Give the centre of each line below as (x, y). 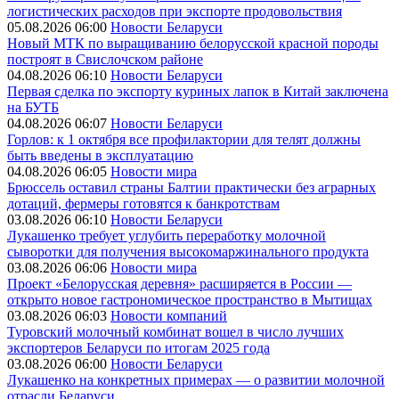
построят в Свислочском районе (105, 59)
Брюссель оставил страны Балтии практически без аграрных (191, 187)
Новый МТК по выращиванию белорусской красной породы (193, 43)
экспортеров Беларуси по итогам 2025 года (138, 348)
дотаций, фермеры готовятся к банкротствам (143, 204)
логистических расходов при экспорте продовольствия (175, 11)
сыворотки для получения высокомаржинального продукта (188, 252)
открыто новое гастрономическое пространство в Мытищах (190, 300)
